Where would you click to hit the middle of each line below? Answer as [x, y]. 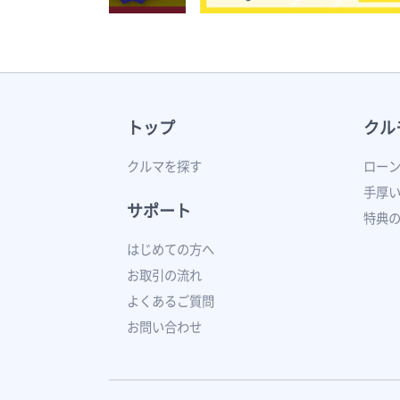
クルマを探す [164, 166]
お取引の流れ [164, 275]
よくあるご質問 [171, 301]
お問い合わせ [164, 327]
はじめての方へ [171, 249]
